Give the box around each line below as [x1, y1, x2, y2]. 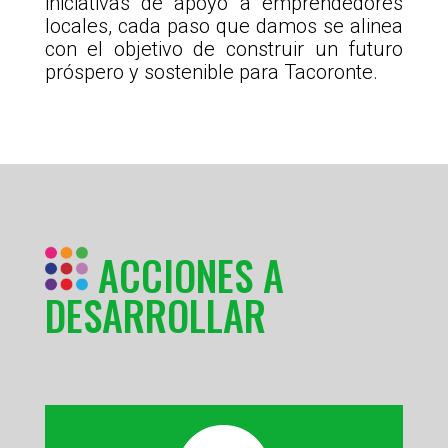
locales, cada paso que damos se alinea [44, 14, 404, 39]
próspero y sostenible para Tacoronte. [44, 60, 378, 85]
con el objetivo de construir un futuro [44, 37, 404, 62]
